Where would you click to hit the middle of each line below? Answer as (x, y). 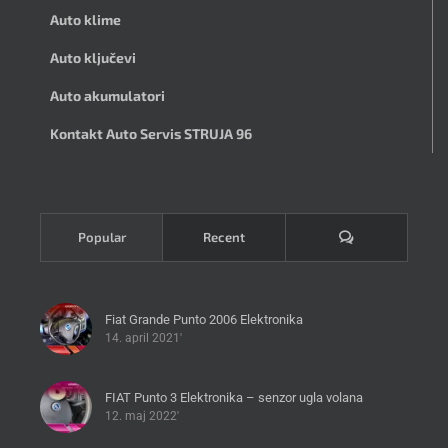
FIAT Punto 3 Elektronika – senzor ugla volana (234, 397)
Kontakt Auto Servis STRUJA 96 (151, 134)
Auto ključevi (93, 58)
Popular (101, 237)
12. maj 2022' (142, 415)
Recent (223, 237)
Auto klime (85, 20)
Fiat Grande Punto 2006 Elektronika (204, 319)
